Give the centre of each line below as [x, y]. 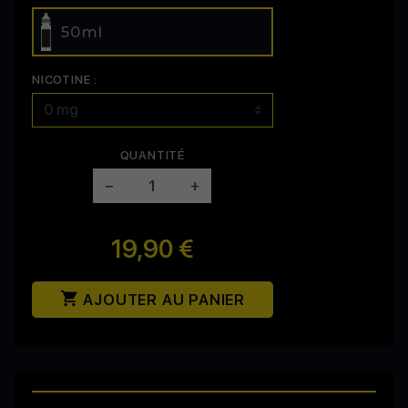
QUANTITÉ [152, 155]
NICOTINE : [65, 80]
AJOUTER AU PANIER [162, 300]
